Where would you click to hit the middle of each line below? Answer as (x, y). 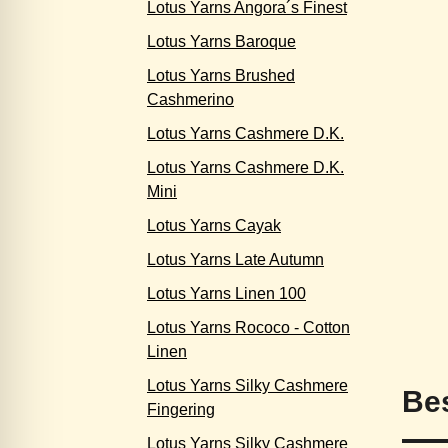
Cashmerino (190, 99)
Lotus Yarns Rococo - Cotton (248, 327)
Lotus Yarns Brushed (221, 75)
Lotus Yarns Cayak (214, 225)
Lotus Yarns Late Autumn (235, 259)
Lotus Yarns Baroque (221, 41)
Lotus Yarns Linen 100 (226, 293)
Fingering (181, 409)
